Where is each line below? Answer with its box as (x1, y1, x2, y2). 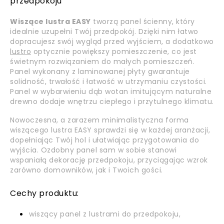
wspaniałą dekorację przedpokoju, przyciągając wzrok (10, 155, 208, 165)
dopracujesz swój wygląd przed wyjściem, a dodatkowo (10, 36, 214, 46)
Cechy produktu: (10, 187, 79, 199)
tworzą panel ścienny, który (90, 16, 195, 26)
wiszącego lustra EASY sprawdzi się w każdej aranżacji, (10, 125, 210, 135)
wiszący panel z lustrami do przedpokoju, (29, 209, 180, 219)
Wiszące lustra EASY (10, 16, 91, 26)
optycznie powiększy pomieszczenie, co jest (31, 46, 197, 56)
